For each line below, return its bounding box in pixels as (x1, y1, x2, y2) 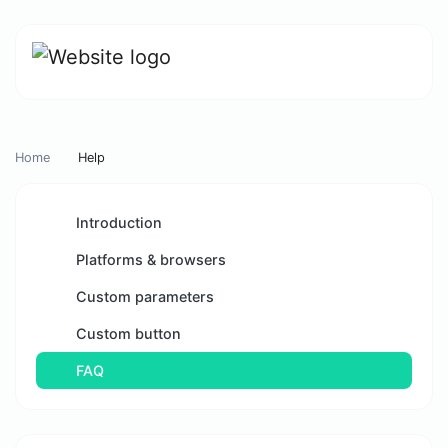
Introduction (71, 214, 162, 231)
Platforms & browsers (71, 251, 226, 268)
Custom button (71, 325, 181, 342)
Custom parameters (71, 288, 214, 305)
